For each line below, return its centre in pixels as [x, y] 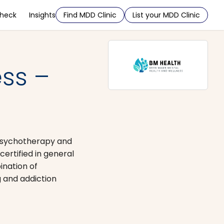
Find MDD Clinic [90, 15]
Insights [42, 15]
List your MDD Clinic [166, 15]
